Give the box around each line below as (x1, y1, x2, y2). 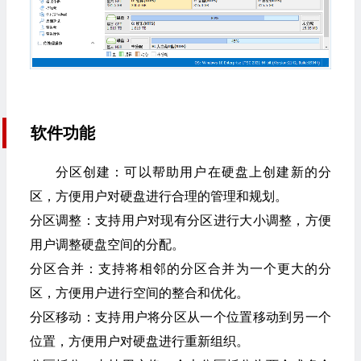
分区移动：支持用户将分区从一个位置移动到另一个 (29, 310, 331, 324)
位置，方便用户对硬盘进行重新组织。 (29, 334, 249, 348)
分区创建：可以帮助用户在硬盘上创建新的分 (55, 165, 331, 179)
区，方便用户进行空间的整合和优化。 (29, 286, 249, 300)
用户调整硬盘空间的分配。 (29, 238, 185, 251)
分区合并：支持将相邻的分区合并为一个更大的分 (29, 262, 331, 276)
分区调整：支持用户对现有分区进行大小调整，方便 (29, 214, 331, 227)
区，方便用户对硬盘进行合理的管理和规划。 (29, 189, 288, 203)
